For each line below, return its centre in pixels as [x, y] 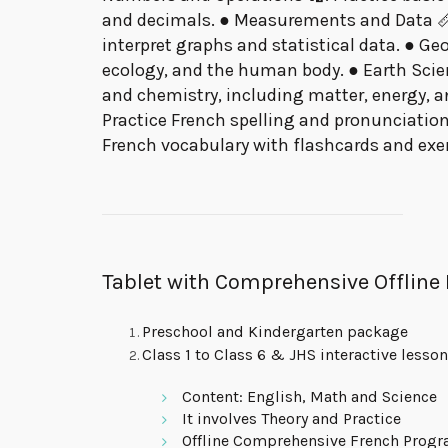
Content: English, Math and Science [309, 397]
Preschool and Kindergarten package [275, 332]
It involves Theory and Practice [291, 419]
